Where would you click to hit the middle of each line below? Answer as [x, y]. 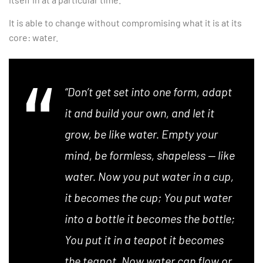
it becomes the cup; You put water [148, 198]
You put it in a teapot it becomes [144, 240]
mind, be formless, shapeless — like [150, 155]
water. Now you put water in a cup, [149, 176]
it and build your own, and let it [139, 113]
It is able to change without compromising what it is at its [125, 22]
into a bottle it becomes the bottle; [150, 219]
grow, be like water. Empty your [141, 134]
